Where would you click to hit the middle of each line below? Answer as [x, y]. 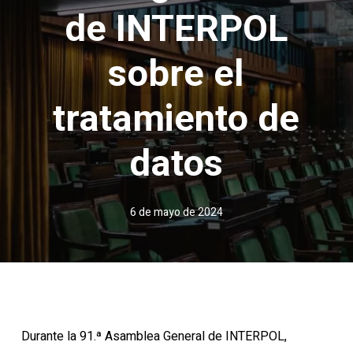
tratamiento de [176, 118]
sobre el [176, 73]
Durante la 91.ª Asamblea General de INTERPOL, [154, 336]
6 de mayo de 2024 [176, 212]
